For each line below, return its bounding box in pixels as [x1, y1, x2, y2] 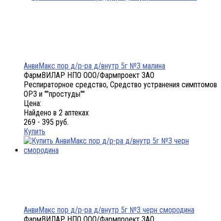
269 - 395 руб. [24, 117, 69, 127]
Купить [24, 127, 45, 137]
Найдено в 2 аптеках [24, 108, 89, 118]
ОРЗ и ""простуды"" [24, 89, 85, 99]
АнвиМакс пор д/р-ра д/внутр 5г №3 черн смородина [24, 205, 194, 215]
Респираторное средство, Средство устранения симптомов [24, 80, 217, 90]
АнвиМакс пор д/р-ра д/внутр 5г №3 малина [24, 61, 165, 71]
